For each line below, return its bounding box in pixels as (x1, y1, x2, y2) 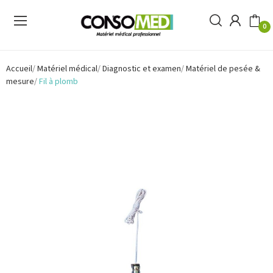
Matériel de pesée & (186, 62, 260, 75)
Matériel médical (37, 62, 97, 75)
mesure (6, 75, 34, 88)
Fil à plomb (39, 75, 78, 88)
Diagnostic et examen (102, 62, 181, 75)
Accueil (6, 62, 32, 75)
